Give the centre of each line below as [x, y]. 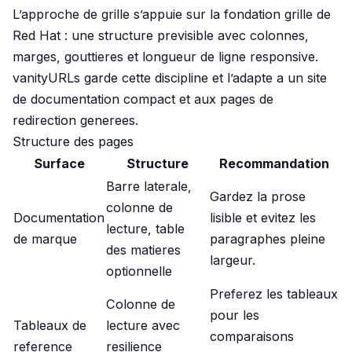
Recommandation [274, 163]
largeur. [233, 260]
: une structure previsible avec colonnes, [185, 35]
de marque [45, 239]
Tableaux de [50, 325]
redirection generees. [75, 120]
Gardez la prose [258, 196]
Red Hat [37, 35]
